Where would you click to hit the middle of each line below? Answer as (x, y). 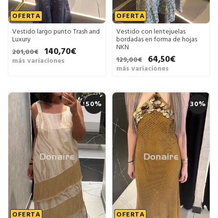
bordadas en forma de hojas (157, 39)
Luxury (21, 39)
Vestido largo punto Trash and (56, 31)
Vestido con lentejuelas (151, 31)
